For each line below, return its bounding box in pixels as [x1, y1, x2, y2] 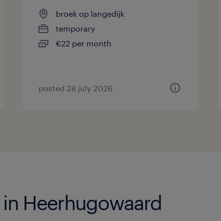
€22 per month [56, 38, 112, 48]
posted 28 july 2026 [38, 83, 113, 93]
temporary [56, 24, 96, 33]
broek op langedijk [56, 9, 125, 18]
